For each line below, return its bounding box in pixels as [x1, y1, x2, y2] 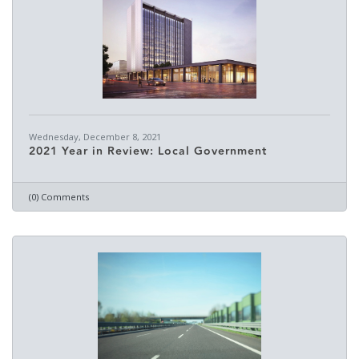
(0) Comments [29, 191, 89, 203]
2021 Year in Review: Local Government [29, 143, 267, 160]
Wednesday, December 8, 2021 [29, 131, 161, 143]
